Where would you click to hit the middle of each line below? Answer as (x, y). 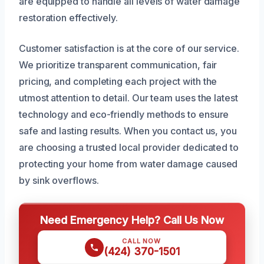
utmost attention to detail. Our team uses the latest (128, 98)
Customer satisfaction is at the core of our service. (129, 48)
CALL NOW (141, 241)
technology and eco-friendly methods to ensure (124, 114)
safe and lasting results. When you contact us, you (128, 131)
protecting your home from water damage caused (128, 164)
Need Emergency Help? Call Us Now (132, 220)
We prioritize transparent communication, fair (118, 65)
